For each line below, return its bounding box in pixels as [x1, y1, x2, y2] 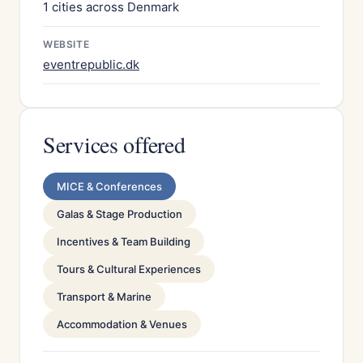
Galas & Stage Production [57, 207, 182, 220]
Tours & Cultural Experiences [57, 263, 201, 275]
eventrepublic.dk [43, 57, 139, 72]
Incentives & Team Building [57, 235, 190, 248]
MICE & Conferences [57, 180, 162, 193]
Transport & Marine [57, 290, 152, 303]
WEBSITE [43, 38, 90, 50]
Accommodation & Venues [57, 318, 187, 331]
